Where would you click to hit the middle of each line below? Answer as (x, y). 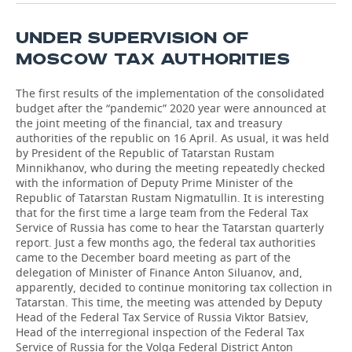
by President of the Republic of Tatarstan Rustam (145, 153)
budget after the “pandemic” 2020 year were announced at (171, 108)
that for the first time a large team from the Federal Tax (162, 213)
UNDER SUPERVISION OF (132, 38)
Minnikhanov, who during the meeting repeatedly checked (170, 168)
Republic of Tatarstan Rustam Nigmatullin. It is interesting (170, 198)
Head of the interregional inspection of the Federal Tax (160, 332)
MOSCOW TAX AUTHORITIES (153, 59)
